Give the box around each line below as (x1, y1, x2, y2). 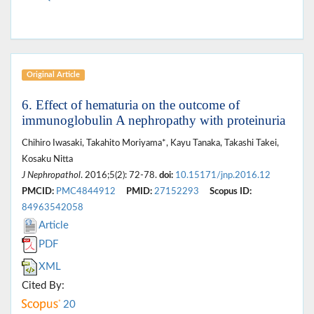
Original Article (26, 70, 80, 78)
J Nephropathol (22, 170, 81, 179)
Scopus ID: (210, 186, 252, 196)
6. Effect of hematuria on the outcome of (22, 97, 240, 112)
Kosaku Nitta (22, 154, 73, 163)
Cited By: (22, 280, 64, 291)
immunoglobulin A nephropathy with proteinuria (22, 112, 285, 128)
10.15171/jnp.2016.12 (175, 170, 271, 179)
